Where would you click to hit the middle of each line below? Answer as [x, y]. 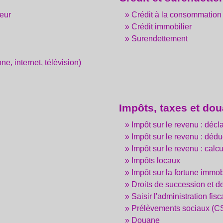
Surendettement [159, 39]
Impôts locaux [156, 160]
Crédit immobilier [161, 27]
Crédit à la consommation [176, 15]
